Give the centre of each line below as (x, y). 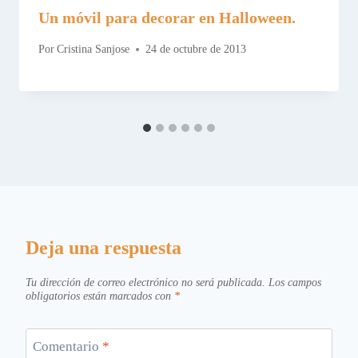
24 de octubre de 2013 (196, 49)
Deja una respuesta (103, 248)
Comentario (67, 346)
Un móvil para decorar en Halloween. (167, 18)
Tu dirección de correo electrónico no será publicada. (145, 283)
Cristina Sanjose (93, 49)
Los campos (295, 283)
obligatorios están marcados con (100, 296)
